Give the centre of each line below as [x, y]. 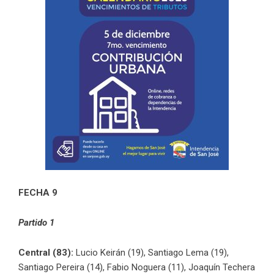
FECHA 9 [38, 193]
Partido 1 [36, 223]
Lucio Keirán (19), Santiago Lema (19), [151, 253]
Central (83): [46, 253]
